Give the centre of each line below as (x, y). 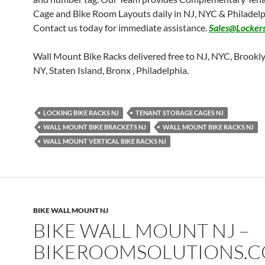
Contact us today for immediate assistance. (121, 28)
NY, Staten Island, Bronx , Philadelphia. (111, 70)
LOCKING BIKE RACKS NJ (81, 113)
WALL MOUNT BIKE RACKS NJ (208, 127)
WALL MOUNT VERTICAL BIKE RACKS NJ (105, 141)
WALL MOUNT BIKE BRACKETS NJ (95, 127)
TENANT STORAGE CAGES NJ (180, 113)
